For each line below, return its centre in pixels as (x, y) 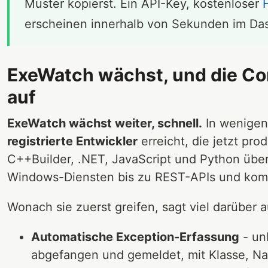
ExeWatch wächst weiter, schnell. (105, 123)
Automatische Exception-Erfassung (135, 237)
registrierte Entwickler (72, 141)
